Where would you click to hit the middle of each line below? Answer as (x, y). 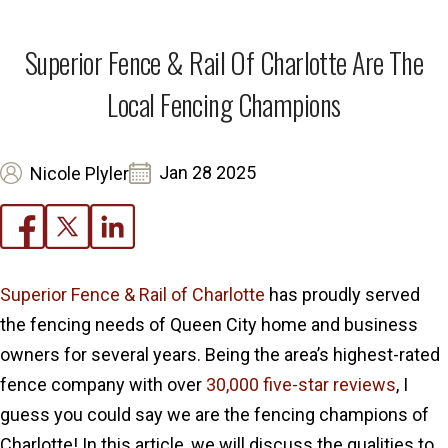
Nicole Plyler (79, 173)
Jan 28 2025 (207, 172)
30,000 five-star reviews (301, 384)
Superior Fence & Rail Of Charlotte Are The (224, 62)
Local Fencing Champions (224, 104)
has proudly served (342, 294)
